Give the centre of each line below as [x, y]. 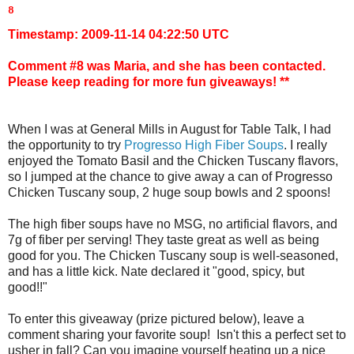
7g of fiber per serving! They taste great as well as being [164, 239]
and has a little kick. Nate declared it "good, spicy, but [156, 271]
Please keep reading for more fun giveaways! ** [149, 81]
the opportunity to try [66, 145]
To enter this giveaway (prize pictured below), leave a [156, 318]
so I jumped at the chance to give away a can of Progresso [170, 176]
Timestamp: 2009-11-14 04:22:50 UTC [119, 34]
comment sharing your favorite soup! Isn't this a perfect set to [177, 334]
